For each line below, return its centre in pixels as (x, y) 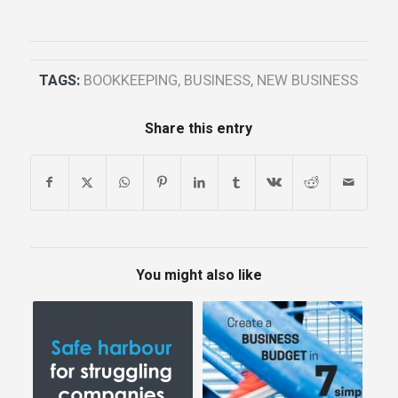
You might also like (199, 276)
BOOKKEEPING (131, 81)
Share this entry (199, 129)
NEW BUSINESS (308, 81)
